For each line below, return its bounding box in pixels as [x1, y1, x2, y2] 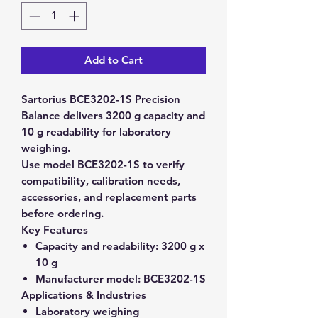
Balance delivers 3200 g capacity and [21, 108, 205, 122]
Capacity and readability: [35, 238, 158, 253]
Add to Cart [84, 53, 143, 67]
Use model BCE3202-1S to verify [21, 157, 185, 171]
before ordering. [21, 206, 104, 220]
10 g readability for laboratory [21, 124, 171, 138]
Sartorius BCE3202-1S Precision [21, 92, 180, 106]
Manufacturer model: [35, 271, 141, 285]
